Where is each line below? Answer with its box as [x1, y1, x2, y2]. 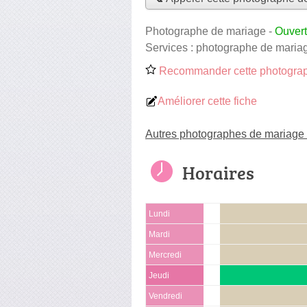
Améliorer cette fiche [158, 95, 257, 107]
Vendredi [149, 291, 182, 300]
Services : [145, 41, 196, 53]
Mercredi [149, 250, 182, 259]
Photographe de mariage [145, 25, 266, 37]
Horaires [182, 160, 254, 185]
